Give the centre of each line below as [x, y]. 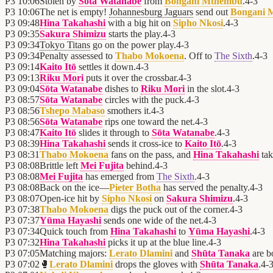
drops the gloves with [156, 264]
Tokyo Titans [65, 45]
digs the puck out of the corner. [169, 210]
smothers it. [128, 111]
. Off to [199, 56]
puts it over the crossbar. [131, 78]
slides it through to [114, 133]
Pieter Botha [135, 188]
